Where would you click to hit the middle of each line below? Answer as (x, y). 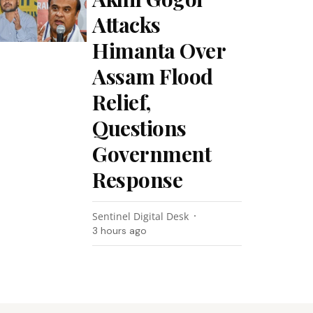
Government (152, 154)
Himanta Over (159, 50)
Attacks (126, 24)
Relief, (122, 102)
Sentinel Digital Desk (141, 216)
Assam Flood (153, 76)
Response (138, 180)
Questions (139, 128)
